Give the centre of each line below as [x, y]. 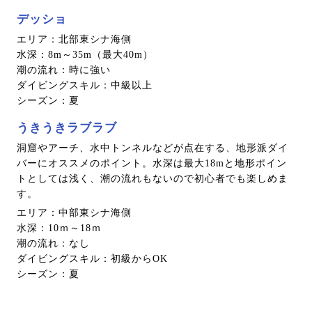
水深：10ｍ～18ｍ [59, 228]
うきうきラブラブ [67, 127]
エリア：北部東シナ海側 [74, 39]
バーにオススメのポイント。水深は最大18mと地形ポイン [152, 163]
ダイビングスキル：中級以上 [85, 85]
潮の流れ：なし [53, 243]
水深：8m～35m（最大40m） [85, 54]
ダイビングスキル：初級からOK [92, 258]
